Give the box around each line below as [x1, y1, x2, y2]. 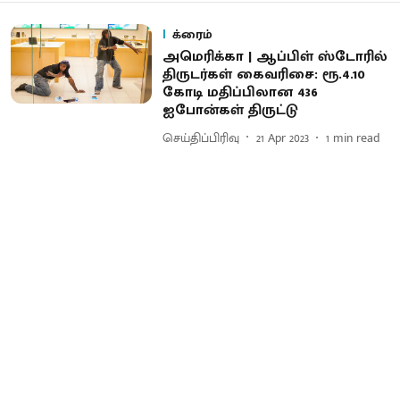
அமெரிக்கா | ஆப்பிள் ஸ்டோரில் [162, 45, 387, 69]
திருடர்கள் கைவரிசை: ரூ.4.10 [162, 62, 365, 87]
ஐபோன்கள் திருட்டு [162, 98, 298, 122]
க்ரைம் [171, 24, 212, 45]
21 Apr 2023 [255, 127, 309, 148]
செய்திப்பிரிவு [162, 127, 239, 148]
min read [332, 127, 380, 148]
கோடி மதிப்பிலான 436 [162, 80, 318, 104]
